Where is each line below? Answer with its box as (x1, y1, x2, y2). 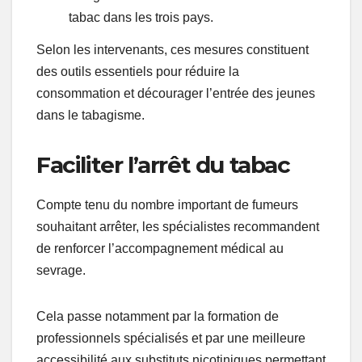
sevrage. (36, 263, 86, 277)
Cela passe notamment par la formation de (36, 309, 279, 323)
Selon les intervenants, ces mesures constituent (36, 43, 309, 57)
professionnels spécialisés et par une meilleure (36, 330, 305, 345)
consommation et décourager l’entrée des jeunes (36, 86, 315, 100)
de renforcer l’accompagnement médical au (36, 241, 284, 255)
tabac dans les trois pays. (69, 11, 213, 25)
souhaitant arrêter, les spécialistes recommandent (36, 219, 319, 234)
